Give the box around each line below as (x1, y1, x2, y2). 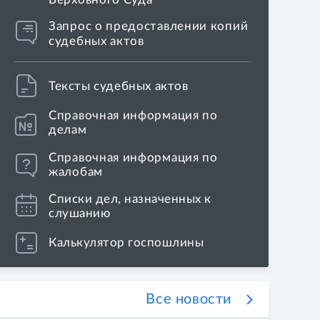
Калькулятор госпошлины (49, 236, 204, 249)
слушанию (49, 207, 110, 219)
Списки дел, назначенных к (49, 193, 211, 205)
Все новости (146, 292, 232, 306)
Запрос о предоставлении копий (49, 20, 249, 32)
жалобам (49, 166, 103, 178)
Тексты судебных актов (49, 80, 189, 92)
